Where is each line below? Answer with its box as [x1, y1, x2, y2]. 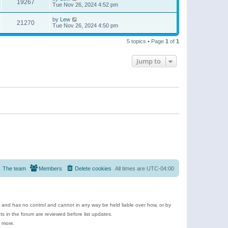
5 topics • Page [127, 38, 165, 44]
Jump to [136, 56, 161, 66]
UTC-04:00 [147, 165, 174, 172]
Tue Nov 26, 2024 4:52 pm [52, 1, 118, 8]
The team [3, 165, 26, 172]
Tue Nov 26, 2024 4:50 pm [52, 22, 118, 28]
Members [39, 165, 62, 172]
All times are [115, 165, 147, 172]
